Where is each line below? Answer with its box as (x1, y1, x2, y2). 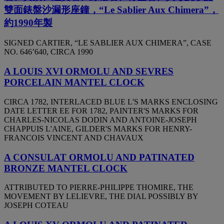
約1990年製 (4, 17, 52, 28)
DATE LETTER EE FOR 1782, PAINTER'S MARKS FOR (4, 106, 198, 115)
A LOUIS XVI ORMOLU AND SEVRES (4, 66, 173, 77)
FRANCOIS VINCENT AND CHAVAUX (4, 133, 143, 142)
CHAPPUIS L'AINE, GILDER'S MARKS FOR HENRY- (4, 124, 192, 133)
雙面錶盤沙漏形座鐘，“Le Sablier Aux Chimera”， (4, 4, 218, 15)
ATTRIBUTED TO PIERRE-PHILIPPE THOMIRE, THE (4, 183, 193, 192)
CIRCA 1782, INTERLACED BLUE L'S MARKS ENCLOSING (4, 97, 218, 106)
